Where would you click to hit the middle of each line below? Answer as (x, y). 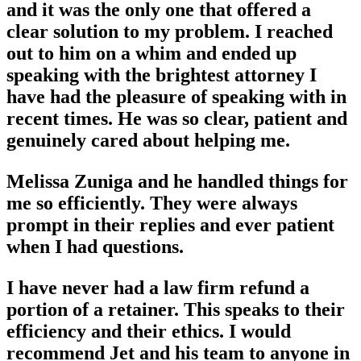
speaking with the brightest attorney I (162, 75)
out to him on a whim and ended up (151, 53)
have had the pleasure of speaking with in (176, 96)
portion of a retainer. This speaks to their (176, 309)
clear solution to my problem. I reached (170, 31)
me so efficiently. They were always (152, 203)
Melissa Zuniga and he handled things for (177, 181)
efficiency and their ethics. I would (149, 331)
